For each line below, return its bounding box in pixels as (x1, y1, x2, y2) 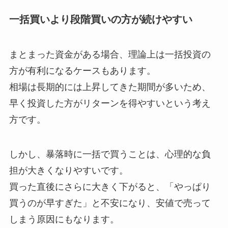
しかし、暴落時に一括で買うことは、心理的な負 (9, 149, 211, 160)
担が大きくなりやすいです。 (9, 165, 128, 176)
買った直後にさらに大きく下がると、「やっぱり (9, 182, 211, 192)
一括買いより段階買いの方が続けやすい (9, 13, 192, 25)
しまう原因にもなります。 (9, 214, 119, 225)
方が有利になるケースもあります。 (9, 66, 156, 76)
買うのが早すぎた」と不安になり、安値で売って (9, 198, 211, 209)
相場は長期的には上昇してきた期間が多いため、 (9, 82, 211, 93)
